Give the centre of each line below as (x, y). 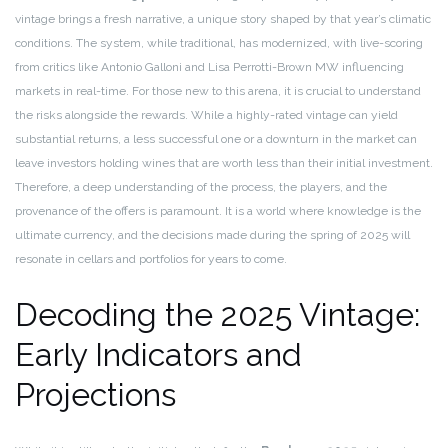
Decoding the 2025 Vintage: (217, 315)
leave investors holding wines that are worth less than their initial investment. (224, 163)
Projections (95, 395)
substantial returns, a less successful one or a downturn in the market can (216, 139)
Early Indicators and (158, 355)
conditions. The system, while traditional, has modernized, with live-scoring (219, 43)
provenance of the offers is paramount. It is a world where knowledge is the (218, 211)
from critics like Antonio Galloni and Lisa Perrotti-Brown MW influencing (209, 67)
